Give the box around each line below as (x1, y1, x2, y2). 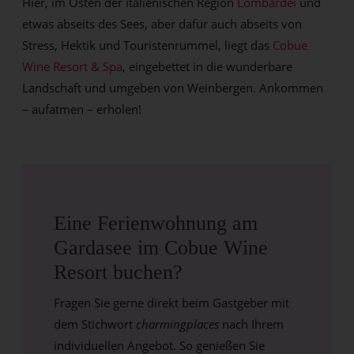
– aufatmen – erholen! (22, 100, 142, 117)
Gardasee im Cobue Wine (54, 235, 269, 259)
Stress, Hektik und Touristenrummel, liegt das (22, 36, 273, 53)
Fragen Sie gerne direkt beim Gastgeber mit (54, 294, 290, 311)
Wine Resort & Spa (22, 58, 123, 74)
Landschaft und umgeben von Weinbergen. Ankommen (22, 79, 324, 96)
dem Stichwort (54, 315, 137, 332)
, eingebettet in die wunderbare (122, 58, 293, 74)
